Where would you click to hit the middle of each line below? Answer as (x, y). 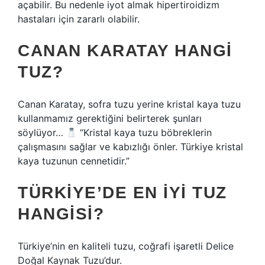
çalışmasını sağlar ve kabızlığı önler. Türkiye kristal (130, 147)
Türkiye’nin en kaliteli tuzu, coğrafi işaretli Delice (126, 246)
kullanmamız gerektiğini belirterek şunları (110, 118)
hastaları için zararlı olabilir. (79, 19)
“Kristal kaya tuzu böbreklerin (145, 132)
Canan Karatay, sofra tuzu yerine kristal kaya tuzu (129, 104)
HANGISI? (61, 214)
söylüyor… (42, 132)
